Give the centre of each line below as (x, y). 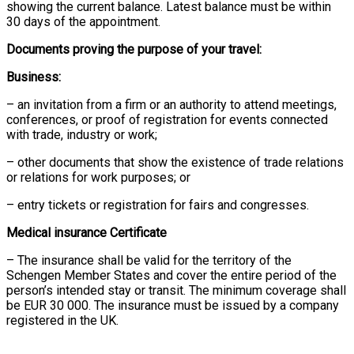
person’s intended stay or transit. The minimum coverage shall (176, 290)
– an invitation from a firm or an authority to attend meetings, (171, 104)
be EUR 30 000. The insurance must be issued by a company (173, 305)
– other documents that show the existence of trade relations (175, 162)
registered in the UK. (62, 320)
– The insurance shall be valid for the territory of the (149, 260)
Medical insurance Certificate (87, 232)
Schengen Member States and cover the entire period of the (171, 275)
